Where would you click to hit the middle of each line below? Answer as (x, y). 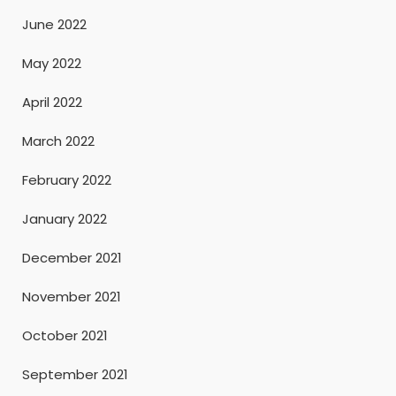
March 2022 (58, 141)
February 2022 (67, 179)
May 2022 (52, 63)
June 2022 (54, 24)
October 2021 (65, 335)
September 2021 (75, 374)
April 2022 (52, 102)
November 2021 (72, 296)
